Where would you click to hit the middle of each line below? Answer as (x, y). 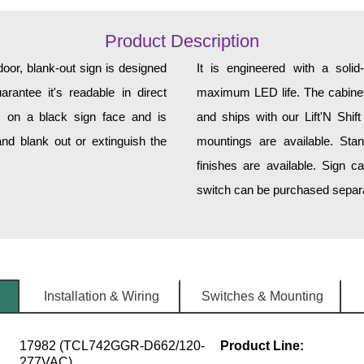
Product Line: (262, 346)
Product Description (182, 41)
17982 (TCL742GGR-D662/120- (112, 346)
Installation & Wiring (101, 297)
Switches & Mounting (263, 297)
